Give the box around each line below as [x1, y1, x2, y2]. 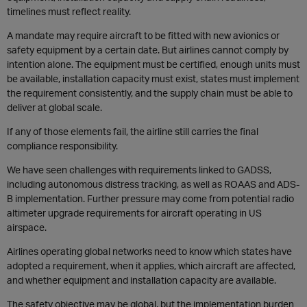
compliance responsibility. [7, 140, 118, 151]
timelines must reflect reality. [7, 5, 131, 17]
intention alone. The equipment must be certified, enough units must [7, 58, 300, 70]
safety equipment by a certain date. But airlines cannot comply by [7, 44, 288, 56]
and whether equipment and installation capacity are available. [7, 274, 276, 286]
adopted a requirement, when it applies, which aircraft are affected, [7, 260, 295, 271]
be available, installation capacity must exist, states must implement [7, 73, 299, 84]
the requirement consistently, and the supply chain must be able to [7, 87, 293, 99]
